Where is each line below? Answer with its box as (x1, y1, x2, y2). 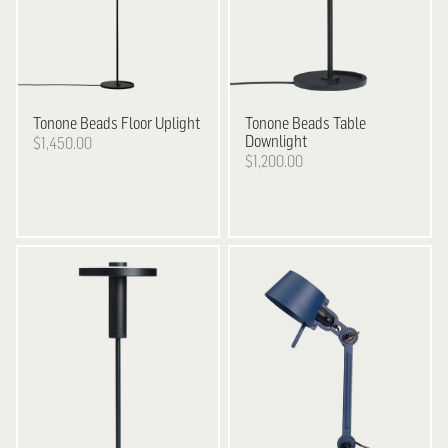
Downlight (245, 131, 308, 152)
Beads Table (289, 113, 367, 134)
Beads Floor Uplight (77, 113, 201, 134)
